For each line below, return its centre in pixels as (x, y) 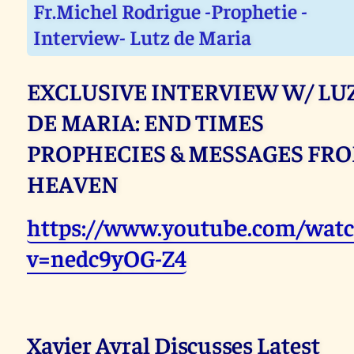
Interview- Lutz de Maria (143, 37)
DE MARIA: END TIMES (146, 122)
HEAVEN (73, 183)
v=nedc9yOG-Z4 (107, 258)
